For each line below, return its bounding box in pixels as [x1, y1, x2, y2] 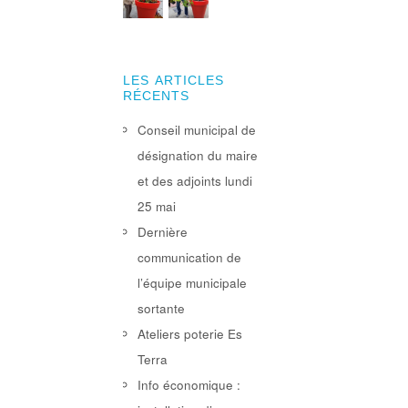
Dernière [137, 223, 188, 241]
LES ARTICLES [122, 74, 224, 88]
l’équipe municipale [137, 274, 247, 292]
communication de [137, 249, 241, 267]
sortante [137, 300, 185, 318]
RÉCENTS [122, 89, 189, 104]
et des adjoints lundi [137, 172, 252, 190]
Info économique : [137, 376, 240, 394]
